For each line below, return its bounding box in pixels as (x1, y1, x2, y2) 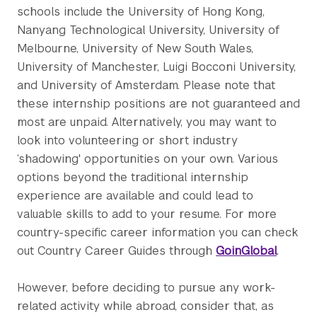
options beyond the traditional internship (17, 170, 248, 185)
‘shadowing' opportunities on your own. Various (17, 151, 278, 166)
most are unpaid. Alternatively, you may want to (17, 115, 277, 129)
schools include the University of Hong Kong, (17, 4, 265, 19)
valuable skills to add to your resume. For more (17, 207, 277, 221)
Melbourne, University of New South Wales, (17, 41, 253, 56)
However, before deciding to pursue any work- (17, 280, 275, 295)
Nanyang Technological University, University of (17, 23, 279, 38)
